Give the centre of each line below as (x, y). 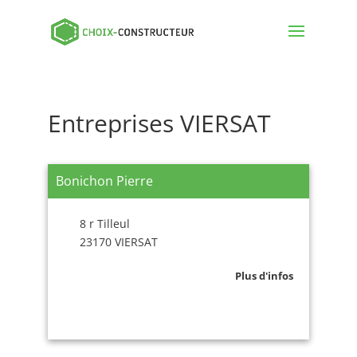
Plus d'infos (265, 276)
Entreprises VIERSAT (159, 123)
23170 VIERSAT (118, 242)
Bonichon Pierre (104, 181)
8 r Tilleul (104, 224)
